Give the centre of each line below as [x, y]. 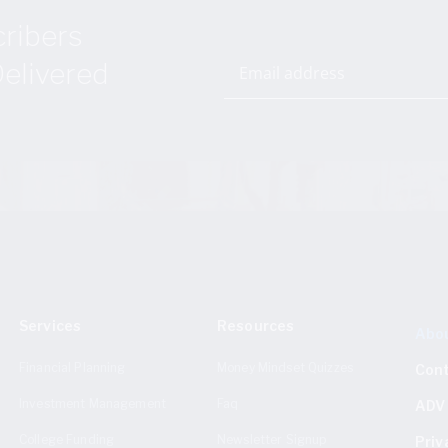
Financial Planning [72, 367]
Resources [256, 325]
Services [50, 325]
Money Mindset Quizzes [285, 367]
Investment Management [92, 403]
